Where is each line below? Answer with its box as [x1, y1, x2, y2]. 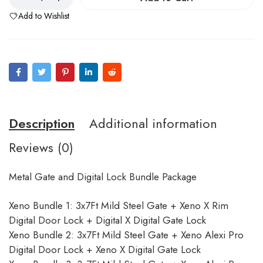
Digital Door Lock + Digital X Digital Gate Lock [9, 213, 206, 227]
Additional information [89, 114, 217, 133]
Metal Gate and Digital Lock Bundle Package [9, 170, 197, 184]
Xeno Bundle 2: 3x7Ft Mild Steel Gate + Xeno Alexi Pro [9, 228, 244, 242]
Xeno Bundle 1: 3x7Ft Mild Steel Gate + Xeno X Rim [9, 198, 228, 213]
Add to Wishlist [18, 10, 69, 22]
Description [9, 114, 75, 133]
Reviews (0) [9, 138, 73, 157]
